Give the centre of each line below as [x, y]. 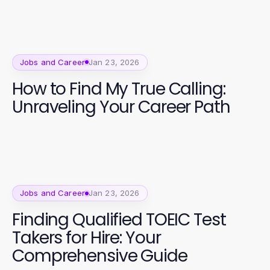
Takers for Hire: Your [86, 238]
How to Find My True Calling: [119, 89]
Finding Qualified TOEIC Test [119, 220]
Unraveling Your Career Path [121, 107]
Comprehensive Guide [100, 256]
